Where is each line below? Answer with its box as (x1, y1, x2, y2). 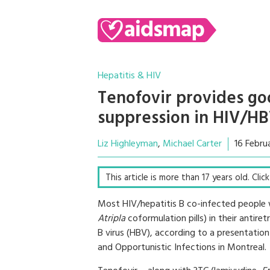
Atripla (98, 211, 125, 227)
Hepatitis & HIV (98, 68, 161, 84)
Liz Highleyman (98, 136, 158, 152)
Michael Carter (163, 136, 222, 152)
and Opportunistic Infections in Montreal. (98, 240, 266, 256)
